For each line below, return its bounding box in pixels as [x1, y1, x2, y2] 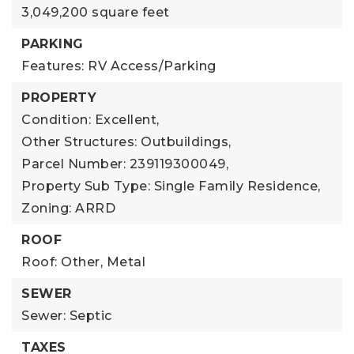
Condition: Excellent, [21, 111, 160, 127]
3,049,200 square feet [21, 4, 170, 20]
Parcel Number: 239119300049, [21, 156, 228, 171]
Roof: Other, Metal [21, 254, 145, 269]
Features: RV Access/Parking [21, 58, 217, 73]
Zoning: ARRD [21, 200, 115, 216]
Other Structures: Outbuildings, [21, 134, 232, 149]
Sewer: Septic [21, 307, 112, 323]
